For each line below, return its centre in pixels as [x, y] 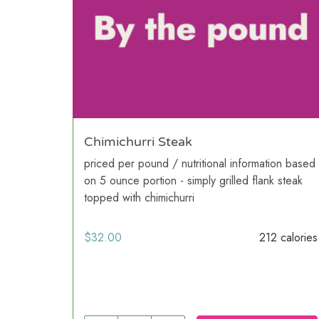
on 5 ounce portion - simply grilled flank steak [193, 180]
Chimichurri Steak [138, 141]
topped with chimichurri [139, 197]
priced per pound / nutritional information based [200, 163]
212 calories [288, 237]
